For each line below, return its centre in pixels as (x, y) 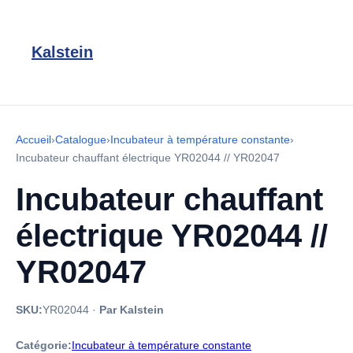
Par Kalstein (132, 310)
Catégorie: (44, 345)
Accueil (33, 139)
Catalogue (81, 139)
